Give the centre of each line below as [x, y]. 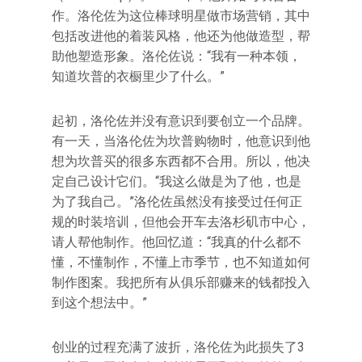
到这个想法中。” [99, 303]
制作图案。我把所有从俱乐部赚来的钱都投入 [181, 282]
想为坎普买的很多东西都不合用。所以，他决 [181, 161]
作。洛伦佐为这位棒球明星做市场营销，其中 [181, 16]
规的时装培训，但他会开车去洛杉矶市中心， [181, 222]
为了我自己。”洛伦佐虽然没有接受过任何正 [177, 202]
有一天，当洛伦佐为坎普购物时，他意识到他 [181, 141]
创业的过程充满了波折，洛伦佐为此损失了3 [178, 347]
